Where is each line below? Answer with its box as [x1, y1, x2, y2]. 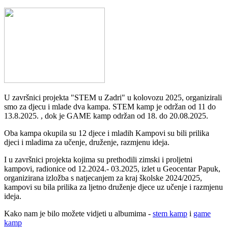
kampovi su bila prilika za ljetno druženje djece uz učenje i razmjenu [4, 182, 223, 191]
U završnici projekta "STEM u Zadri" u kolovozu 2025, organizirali [4, 93, 222, 102]
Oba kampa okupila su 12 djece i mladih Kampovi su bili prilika [4, 128, 209, 137]
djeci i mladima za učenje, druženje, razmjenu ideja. [4, 137, 169, 147]
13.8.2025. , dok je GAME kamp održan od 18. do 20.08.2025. [4, 111, 210, 120]
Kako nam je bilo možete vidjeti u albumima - [4, 209, 153, 218]
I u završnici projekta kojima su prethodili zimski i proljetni [4, 155, 192, 164]
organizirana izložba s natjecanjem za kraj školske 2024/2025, [4, 173, 202, 182]
